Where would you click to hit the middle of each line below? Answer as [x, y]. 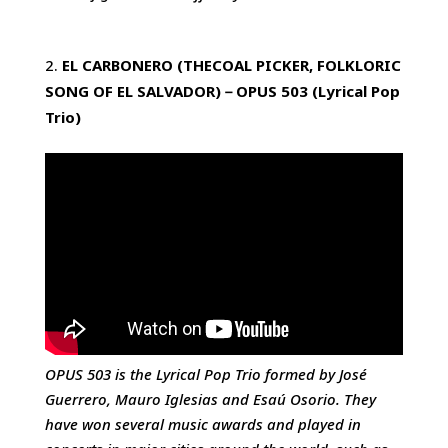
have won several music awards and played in [202, 424]
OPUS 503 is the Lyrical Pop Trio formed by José [205, 374]
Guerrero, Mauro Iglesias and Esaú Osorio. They [210, 399]
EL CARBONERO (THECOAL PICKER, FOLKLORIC [231, 65]
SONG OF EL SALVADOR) [132, 91]
